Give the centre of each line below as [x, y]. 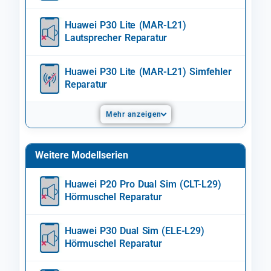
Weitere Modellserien [82, 155]
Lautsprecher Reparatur [116, 38]
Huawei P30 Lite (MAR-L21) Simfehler [148, 72]
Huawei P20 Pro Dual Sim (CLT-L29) [143, 184]
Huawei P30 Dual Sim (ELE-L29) [135, 231]
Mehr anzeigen [133, 115]
